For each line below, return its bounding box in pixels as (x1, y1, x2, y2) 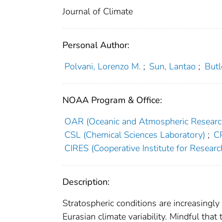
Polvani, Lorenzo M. (64, 60, 141, 72)
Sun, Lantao (149, 60, 196, 72)
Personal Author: (62, 39, 129, 51)
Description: (62, 175, 110, 188)
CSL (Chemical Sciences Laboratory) (64, 128, 205, 141)
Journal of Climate (62, 5, 133, 17)
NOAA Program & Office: (62, 94, 162, 106)
